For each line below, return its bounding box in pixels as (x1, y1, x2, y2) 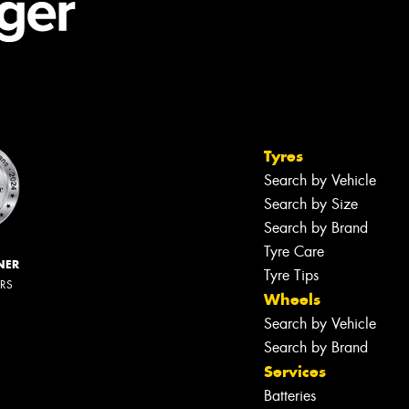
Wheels (264, 288, 320, 309)
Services (264, 361, 326, 382)
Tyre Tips (264, 265, 319, 285)
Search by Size (264, 194, 358, 214)
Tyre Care (264, 241, 324, 261)
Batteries (264, 385, 316, 405)
